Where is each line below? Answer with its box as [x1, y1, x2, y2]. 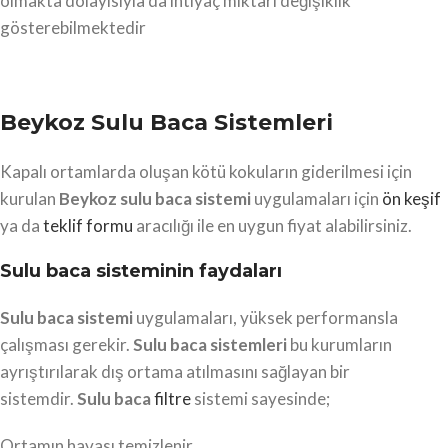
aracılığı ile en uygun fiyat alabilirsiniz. [133, 215, 412, 237]
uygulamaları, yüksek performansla [133, 307, 398, 329]
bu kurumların [287, 334, 392, 356]
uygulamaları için [254, 188, 382, 210]
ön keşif [382, 188, 441, 210]
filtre [154, 388, 191, 410]
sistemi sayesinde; [191, 388, 330, 410]
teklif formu [43, 215, 133, 237]
